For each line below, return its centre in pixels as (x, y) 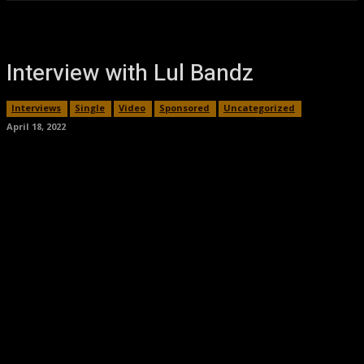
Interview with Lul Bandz (130, 74)
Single (90, 108)
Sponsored (184, 108)
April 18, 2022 (36, 126)
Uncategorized (259, 108)
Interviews (36, 108)
